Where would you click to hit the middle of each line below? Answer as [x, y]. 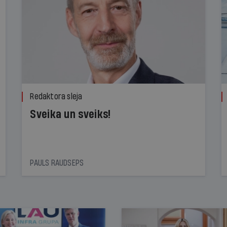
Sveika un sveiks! [70, 114]
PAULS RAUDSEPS [57, 163]
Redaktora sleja [56, 96]
